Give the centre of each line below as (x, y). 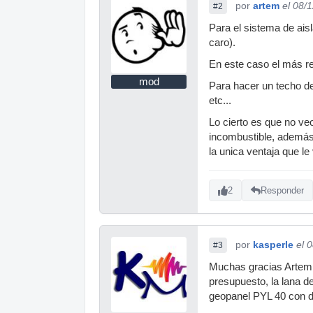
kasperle (273, 244)
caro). (222, 42)
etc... (220, 100)
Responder (282, 191)
